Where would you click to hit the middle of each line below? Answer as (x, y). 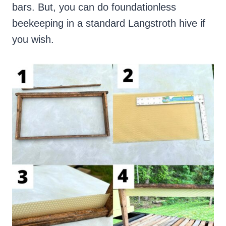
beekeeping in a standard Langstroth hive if (109, 23)
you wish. (33, 40)
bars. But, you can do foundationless (94, 7)
